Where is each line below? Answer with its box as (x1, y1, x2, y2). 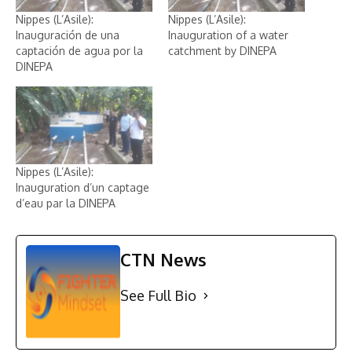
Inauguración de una (16, 27, 119, 42)
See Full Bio (120, 287, 196, 305)
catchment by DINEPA (168, 43, 277, 57)
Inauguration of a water (168, 27, 288, 42)
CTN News (120, 248, 207, 271)
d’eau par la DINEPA (16, 196, 115, 211)
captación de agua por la (16, 43, 143, 57)
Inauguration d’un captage (16, 181, 149, 195)
